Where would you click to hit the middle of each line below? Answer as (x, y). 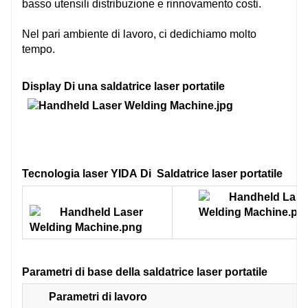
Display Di (50, 86)
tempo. (38, 49)
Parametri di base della (82, 272)
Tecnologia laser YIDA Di (89, 173)
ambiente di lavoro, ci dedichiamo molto (158, 34)
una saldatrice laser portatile (151, 86)
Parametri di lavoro (98, 296)
